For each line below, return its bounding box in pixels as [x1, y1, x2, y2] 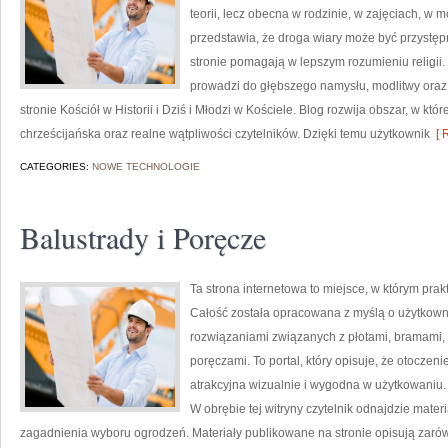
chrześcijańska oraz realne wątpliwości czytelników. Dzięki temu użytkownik [20, 127, 430, 141]
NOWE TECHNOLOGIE [92, 161, 200, 172]
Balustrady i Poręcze [20, 217, 266, 257]
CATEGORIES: [20, 161, 92, 172]
